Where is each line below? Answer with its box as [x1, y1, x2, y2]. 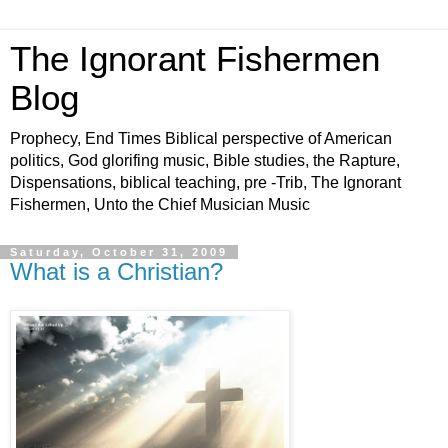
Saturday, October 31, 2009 [10, 246, 228, 258]
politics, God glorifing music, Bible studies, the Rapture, [10, 152, 400, 169]
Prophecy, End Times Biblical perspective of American [10, 130, 392, 147]
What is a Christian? [10, 258, 223, 285]
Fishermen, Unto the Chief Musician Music [10, 196, 310, 213]
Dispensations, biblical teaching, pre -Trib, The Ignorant [10, 174, 401, 191]
